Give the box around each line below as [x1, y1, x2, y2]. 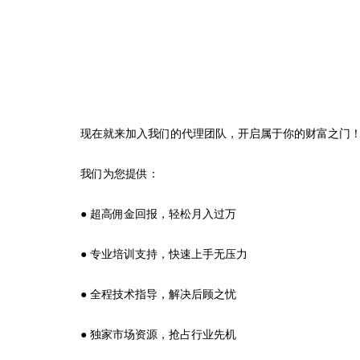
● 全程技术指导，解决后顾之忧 [80, 288, 236, 301]
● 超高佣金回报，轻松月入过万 [80, 207, 236, 220]
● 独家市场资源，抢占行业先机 [80, 328, 236, 341]
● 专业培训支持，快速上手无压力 [80, 247, 247, 260]
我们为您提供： [80, 167, 159, 180]
